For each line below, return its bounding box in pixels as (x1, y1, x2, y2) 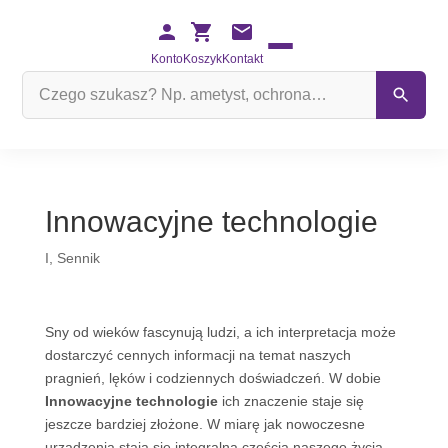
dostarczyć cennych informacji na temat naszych (44, 347, 351, 363)
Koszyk (182, 52, 222, 66)
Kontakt (221, 52, 263, 66)
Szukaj (21, 73, 64, 89)
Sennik (56, 250, 100, 266)
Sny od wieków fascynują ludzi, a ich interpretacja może (44, 324, 396, 340)
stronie (21, 119, 65, 135)
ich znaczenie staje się (217, 393, 364, 409)
